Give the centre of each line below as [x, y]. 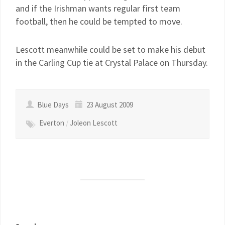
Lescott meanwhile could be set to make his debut [110, 49]
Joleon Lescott [94, 123]
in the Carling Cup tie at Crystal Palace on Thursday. [112, 63]
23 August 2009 [109, 105]
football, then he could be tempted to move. [99, 21]
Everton [52, 123]
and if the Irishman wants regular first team [98, 8]
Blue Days [53, 105]
